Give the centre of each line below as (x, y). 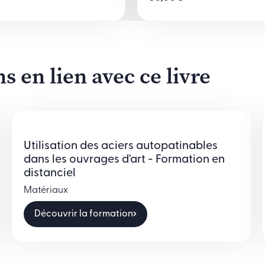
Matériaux (46, 190)
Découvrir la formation (84, 214)
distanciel (50, 173)
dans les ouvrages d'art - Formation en (125, 159)
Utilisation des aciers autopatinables (121, 146)
